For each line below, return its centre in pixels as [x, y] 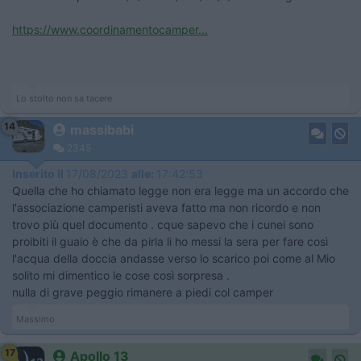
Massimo [35, 319]
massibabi [102, 129]
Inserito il [39, 173]
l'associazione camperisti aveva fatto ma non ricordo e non [166, 207]
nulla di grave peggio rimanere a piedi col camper [144, 292]
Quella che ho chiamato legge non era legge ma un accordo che [180, 190]
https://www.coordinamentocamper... [110, 29]
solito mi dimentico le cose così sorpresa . [122, 275]
